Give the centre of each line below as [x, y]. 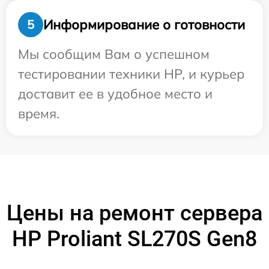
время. [39, 113]
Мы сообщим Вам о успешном [114, 54]
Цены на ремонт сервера [134, 213]
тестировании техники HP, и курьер [131, 74]
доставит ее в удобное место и [115, 94]
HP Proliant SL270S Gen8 [134, 239]
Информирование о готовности [144, 24]
